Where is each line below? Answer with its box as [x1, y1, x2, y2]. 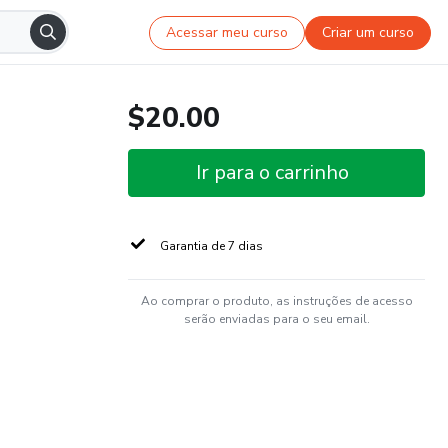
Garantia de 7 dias [160, 238, 263, 254]
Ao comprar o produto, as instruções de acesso [140, 293, 413, 309]
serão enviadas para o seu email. [183, 311, 370, 327]
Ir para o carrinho [196, 159, 349, 186]
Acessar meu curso [166, 22, 289, 42]
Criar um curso [322, 22, 415, 42]
